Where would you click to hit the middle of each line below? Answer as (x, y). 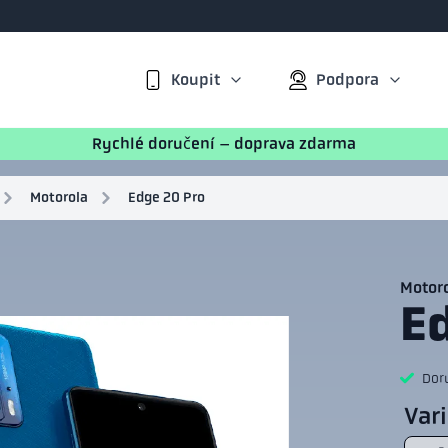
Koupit (195, 79)
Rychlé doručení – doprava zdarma (224, 143)
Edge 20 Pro (166, 197)
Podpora (347, 79)
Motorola (59, 197)
